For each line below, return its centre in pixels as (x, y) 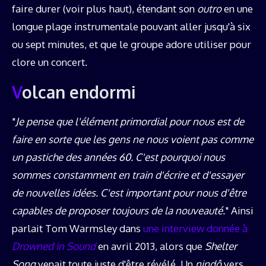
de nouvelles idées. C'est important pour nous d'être (129, 193)
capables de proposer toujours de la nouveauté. (118, 211)
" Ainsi (239, 211)
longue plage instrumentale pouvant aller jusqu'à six (131, 27)
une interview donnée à (195, 229)
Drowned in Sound (54, 246)
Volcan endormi (79, 92)
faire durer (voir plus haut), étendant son (104, 9)
